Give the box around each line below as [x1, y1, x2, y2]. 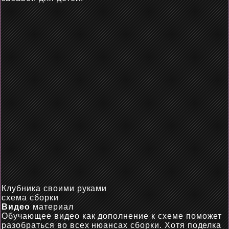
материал [30, 202, 74, 211]
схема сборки [2, 193, 59, 202]
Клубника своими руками [2, 184, 107, 193]
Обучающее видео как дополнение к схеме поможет [2, 212, 222, 220]
